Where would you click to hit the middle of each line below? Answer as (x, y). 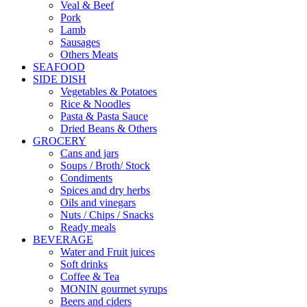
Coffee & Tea (90, 276)
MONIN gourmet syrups (114, 288)
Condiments (86, 177)
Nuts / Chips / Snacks (107, 214)
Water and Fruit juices (108, 251)
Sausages (80, 42)
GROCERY (60, 140)
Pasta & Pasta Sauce (104, 116)
